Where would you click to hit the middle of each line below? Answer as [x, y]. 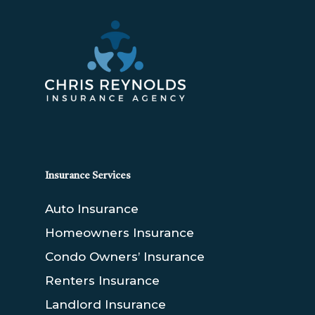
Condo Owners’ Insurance [125, 257]
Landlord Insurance [105, 304]
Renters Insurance [102, 281]
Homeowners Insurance [120, 233]
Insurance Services [88, 176]
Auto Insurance [92, 209]
